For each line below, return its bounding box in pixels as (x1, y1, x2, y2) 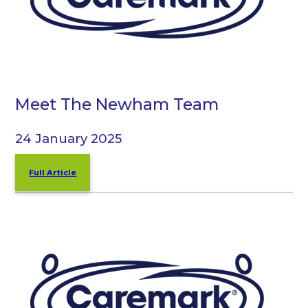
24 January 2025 (15, 131, 122, 147)
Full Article (29, 168, 77, 178)
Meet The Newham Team (15, 93, 219, 114)
